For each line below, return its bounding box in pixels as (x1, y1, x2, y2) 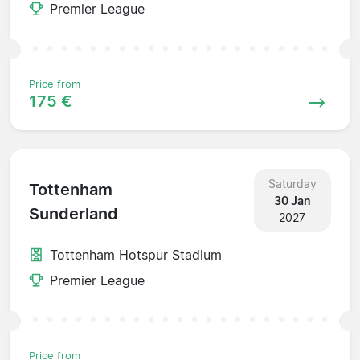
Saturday (268, 176, 317, 190)
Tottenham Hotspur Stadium (50, 246, 222, 263)
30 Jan (273, 193, 311, 207)
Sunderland (29, 204, 118, 224)
